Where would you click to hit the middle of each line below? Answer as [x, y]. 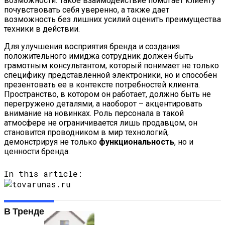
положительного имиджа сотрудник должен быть [99, 56]
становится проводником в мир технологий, [86, 132]
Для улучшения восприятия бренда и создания [92, 46]
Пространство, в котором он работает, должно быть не [107, 94]
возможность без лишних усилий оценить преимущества [113, 19]
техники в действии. [42, 29]
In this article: [43, 173]
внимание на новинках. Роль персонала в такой [94, 113]
